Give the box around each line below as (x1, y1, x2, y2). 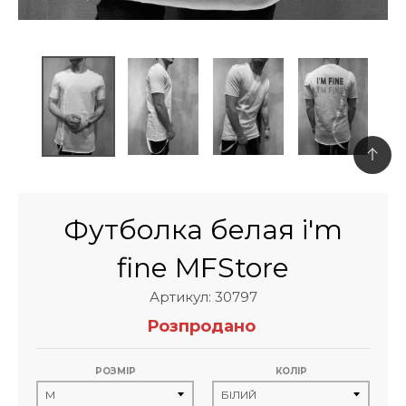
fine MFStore (117, 251, 289, 285)
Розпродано (147, 316, 256, 337)
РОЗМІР (94, 365, 136, 378)
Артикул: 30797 (149, 288, 257, 306)
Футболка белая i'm (63, 213, 343, 247)
